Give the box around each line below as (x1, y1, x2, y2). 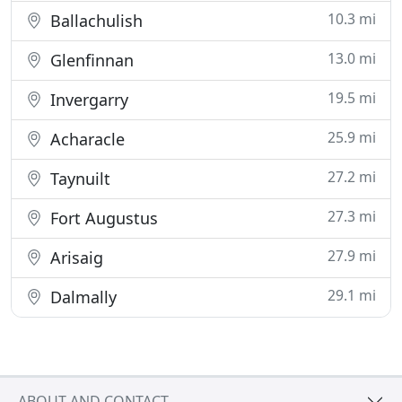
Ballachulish (46, 10, 143, 31)
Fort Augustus (46, 207, 158, 229)
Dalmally (46, 286, 117, 308)
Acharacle (46, 128, 125, 150)
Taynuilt (46, 168, 110, 189)
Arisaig (46, 247, 103, 268)
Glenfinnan (46, 49, 134, 71)
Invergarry (46, 89, 128, 110)
